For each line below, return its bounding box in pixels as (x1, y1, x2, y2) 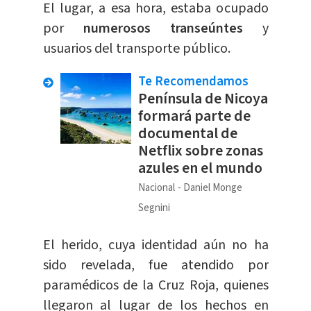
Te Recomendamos (137, 72, 249, 92)
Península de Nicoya (137, 87, 268, 110)
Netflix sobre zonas (137, 140, 263, 162)
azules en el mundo (137, 157, 262, 180)
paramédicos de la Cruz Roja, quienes (42, 276, 269, 296)
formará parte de (137, 105, 251, 128)
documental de (137, 122, 237, 145)
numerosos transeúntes (83, 19, 262, 39)
